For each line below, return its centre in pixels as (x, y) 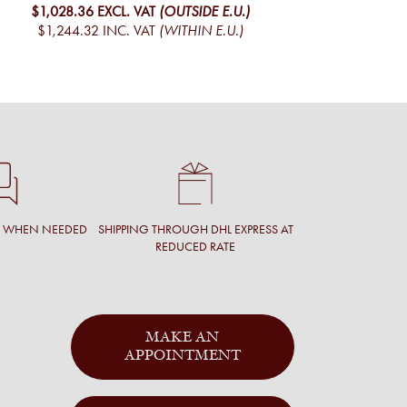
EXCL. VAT (126, 11)
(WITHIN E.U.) (201, 30)
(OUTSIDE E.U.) (204, 11)
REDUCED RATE (196, 247)
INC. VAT (129, 30)
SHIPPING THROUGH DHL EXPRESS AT (195, 230)
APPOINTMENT (182, 357)
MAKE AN (183, 338)
